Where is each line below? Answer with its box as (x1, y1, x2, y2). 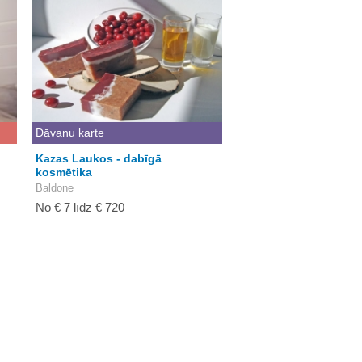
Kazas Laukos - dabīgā (36, 152, 162, 165)
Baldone (36, 182, 74, 194)
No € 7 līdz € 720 (36, 200, 124, 214)
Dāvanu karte (36, 126, 104, 139)
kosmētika (36, 166, 92, 179)
